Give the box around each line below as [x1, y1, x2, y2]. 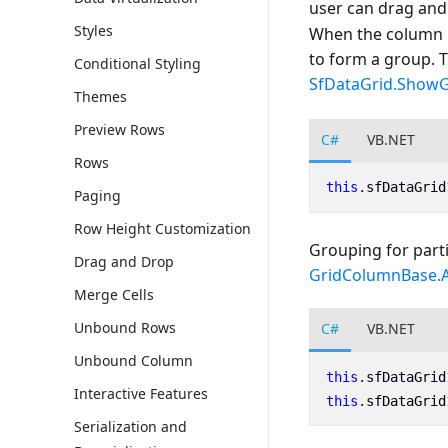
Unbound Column [74, 351, 193, 370]
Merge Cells [74, 285, 154, 304]
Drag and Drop [74, 252, 174, 271]
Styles [74, 21, 113, 40]
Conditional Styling [74, 54, 201, 73]
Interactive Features [74, 384, 208, 403]
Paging [74, 186, 121, 205]
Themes [74, 87, 127, 106]
